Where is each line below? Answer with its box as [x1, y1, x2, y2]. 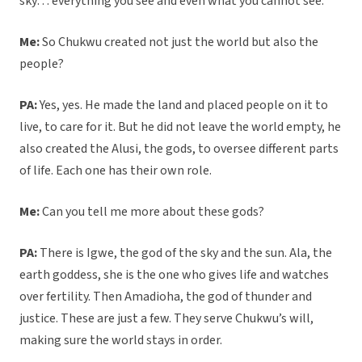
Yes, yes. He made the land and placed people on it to [37, 96, 328, 115]
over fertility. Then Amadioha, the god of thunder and [19, 288, 312, 306]
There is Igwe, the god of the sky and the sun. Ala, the [37, 244, 332, 263]
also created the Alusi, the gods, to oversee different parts [19, 140, 339, 158]
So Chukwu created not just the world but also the [40, 33, 318, 52]
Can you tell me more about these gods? [40, 203, 264, 221]
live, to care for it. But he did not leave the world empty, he [19, 118, 341, 137]
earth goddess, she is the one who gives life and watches [19, 266, 329, 284]
